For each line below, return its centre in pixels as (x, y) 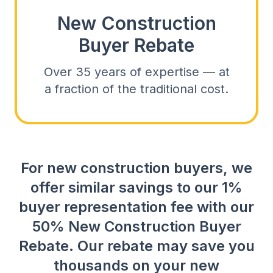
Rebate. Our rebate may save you (136, 246)
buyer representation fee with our (136, 207)
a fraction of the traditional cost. (136, 89)
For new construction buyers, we (136, 168)
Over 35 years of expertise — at (136, 72)
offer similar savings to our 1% (136, 187)
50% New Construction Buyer (136, 226)
